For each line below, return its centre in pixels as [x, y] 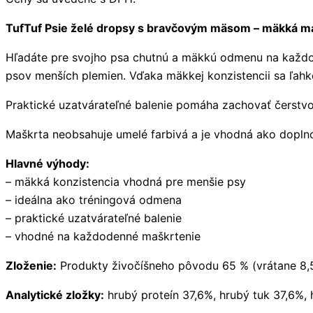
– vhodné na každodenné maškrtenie [103, 236]
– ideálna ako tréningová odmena [94, 199]
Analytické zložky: [55, 294]
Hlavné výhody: [48, 163]
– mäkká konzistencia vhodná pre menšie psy [126, 181]
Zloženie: [31, 265]
